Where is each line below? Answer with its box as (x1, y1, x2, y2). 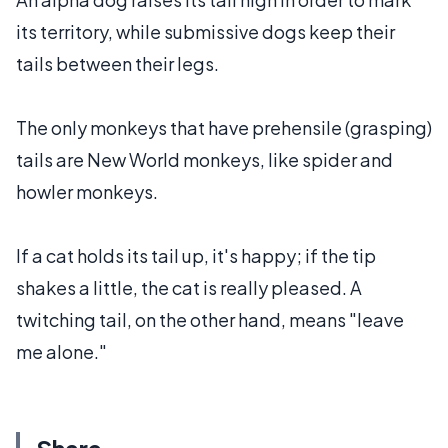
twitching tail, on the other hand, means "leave (16, 308, 404, 332)
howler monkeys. (16, 180, 158, 204)
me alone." (16, 340, 107, 364)
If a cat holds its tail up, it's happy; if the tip (16, 244, 376, 268)
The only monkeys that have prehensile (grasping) (16, 116, 432, 140)
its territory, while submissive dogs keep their (16, 20, 395, 44)
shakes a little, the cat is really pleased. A (16, 276, 362, 300)
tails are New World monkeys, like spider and (16, 148, 393, 172)
